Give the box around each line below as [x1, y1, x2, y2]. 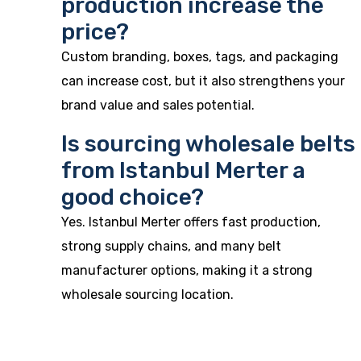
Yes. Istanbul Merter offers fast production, [61, 214, 321, 230]
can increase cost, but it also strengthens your [61, 73, 345, 89]
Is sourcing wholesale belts [61, 131, 355, 157]
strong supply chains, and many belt [61, 239, 281, 254]
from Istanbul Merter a [61, 157, 305, 184]
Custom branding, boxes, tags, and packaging [61, 49, 338, 64]
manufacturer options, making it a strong [61, 263, 313, 278]
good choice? [61, 184, 204, 210]
